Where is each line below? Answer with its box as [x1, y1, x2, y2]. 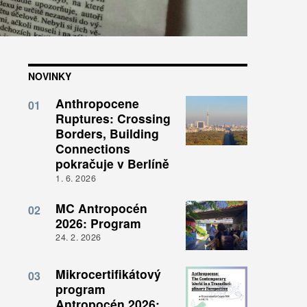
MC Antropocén [56, 199, 147, 217]
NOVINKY [28, 69, 71, 84]
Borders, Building [56, 125, 159, 143]
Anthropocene [56, 95, 139, 112]
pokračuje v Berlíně [56, 155, 169, 173]
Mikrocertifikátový [56, 265, 161, 282]
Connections [56, 140, 130, 158]
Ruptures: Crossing [56, 110, 171, 127]
